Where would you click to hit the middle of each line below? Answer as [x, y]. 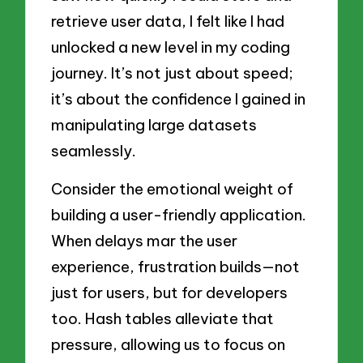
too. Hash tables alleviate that [163, 319]
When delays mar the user [145, 241]
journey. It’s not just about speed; [173, 73]
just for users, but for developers [170, 293]
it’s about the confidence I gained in [179, 98]
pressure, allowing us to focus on [169, 345]
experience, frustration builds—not [176, 267]
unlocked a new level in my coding [171, 47]
